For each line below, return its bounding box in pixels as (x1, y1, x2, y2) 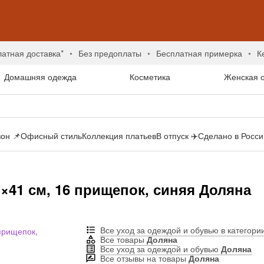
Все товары (100, 233, 147, 245)
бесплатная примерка (161, 47, 242, 59)
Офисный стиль (21, 130, 82, 141)
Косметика (130, 71, 171, 82)
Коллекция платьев (82, 130, 156, 141)
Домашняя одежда (4, 71, 77, 82)
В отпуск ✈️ (156, 130, 198, 141)
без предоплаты (83, 47, 141, 59)
